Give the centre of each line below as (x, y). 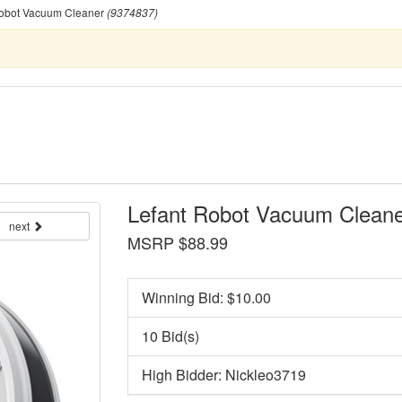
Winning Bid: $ (188, 297)
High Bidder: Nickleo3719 (223, 374)
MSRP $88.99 (177, 242)
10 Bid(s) (170, 336)
